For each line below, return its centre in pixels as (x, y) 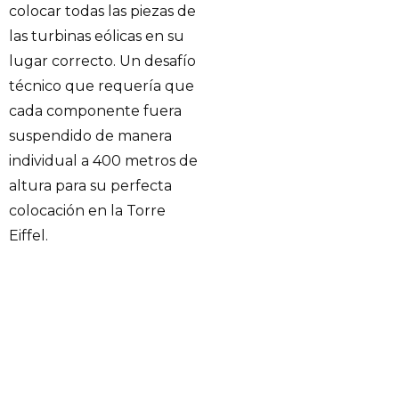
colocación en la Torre (87, 211)
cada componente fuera (95, 111)
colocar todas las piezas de (102, 12)
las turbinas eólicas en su (97, 37)
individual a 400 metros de (103, 161)
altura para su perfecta (90, 186)
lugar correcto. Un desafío (102, 61)
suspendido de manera (90, 136)
